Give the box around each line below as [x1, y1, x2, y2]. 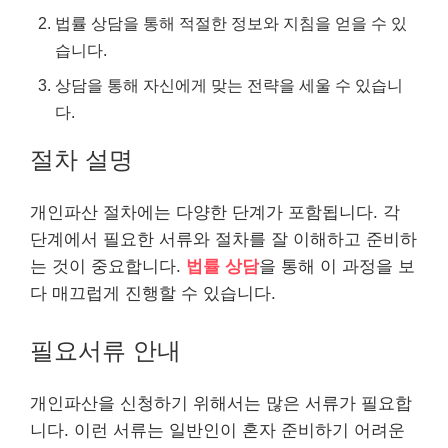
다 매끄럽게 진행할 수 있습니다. [30, 283, 276, 303]
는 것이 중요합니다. [30, 256, 186, 276]
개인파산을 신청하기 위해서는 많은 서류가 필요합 [30, 394, 412, 413]
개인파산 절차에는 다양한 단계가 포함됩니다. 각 [30, 202, 400, 222]
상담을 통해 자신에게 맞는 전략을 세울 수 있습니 [55, 75, 403, 94]
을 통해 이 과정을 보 [259, 256, 415, 276]
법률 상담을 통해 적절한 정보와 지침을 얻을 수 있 [55, 13, 407, 32]
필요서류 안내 [30, 337, 181, 364]
